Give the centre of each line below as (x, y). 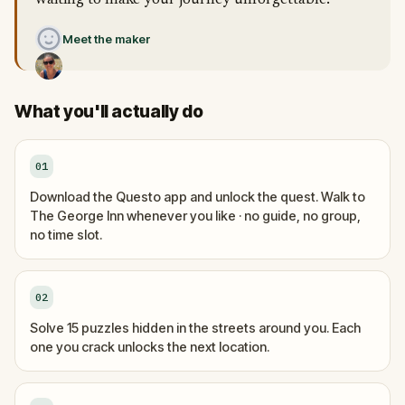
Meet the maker (107, 39)
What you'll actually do (109, 112)
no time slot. (66, 235)
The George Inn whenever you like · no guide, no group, (195, 216)
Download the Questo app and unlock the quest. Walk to (198, 197)
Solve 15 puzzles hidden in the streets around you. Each (195, 328)
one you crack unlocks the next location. (150, 347)
